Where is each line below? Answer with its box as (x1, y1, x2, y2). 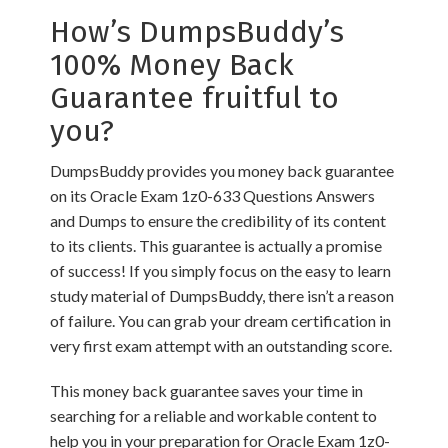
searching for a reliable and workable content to (50, 406, 377, 425)
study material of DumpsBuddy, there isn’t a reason (50, 286, 394, 305)
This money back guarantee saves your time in (50, 381, 363, 400)
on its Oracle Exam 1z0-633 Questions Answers (50, 186, 375, 205)
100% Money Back (50, 47, 294, 83)
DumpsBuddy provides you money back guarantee (50, 161, 394, 180)
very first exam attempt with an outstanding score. (50, 336, 392, 355)
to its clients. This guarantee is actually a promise (50, 236, 382, 255)
